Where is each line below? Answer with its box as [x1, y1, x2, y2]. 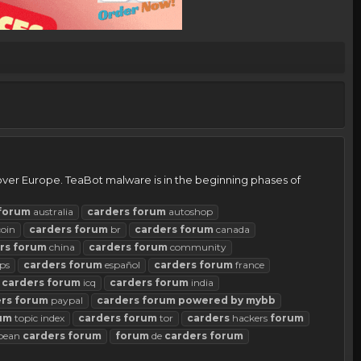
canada [214, 223, 250, 236]
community [168, 241, 226, 254]
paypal [48, 294, 83, 307]
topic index [12, 312, 64, 325]
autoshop [166, 205, 213, 218]
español [102, 259, 140, 272]
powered [178, 294, 228, 307]
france [233, 259, 264, 272]
